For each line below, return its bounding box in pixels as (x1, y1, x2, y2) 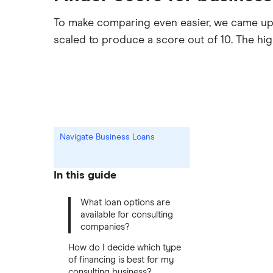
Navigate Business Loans (96, 133, 155, 141)
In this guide (54, 170, 116, 181)
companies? (80, 222, 130, 232)
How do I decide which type (68, 243, 181, 252)
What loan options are (80, 197, 170, 207)
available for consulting (80, 210, 173, 219)
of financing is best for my (68, 255, 174, 264)
